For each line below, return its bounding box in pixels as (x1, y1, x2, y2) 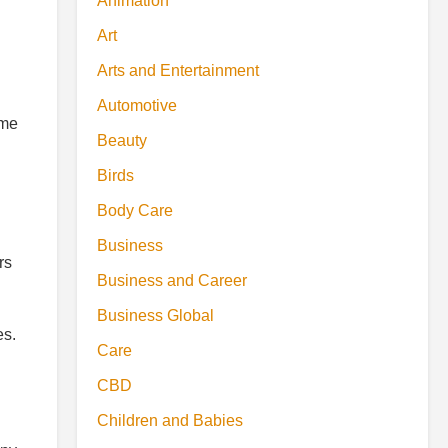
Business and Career (97, 272, 247, 289)
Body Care (97, 202, 173, 219)
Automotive (97, 97, 177, 114)
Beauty (97, 132, 147, 149)
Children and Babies (97, 412, 243, 429)
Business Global (97, 307, 214, 324)
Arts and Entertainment (97, 62, 259, 79)
